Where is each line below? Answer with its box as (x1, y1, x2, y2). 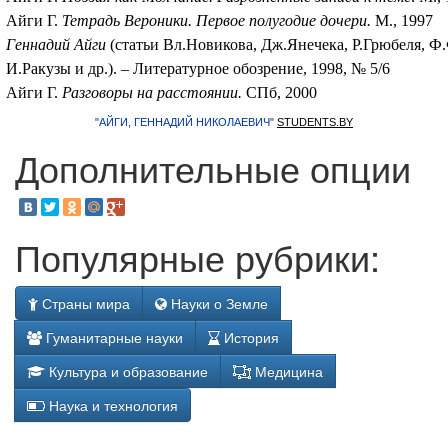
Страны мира (38, 293, 130, 313)
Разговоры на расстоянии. (62, 84, 242, 101)
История (220, 327, 279, 347)
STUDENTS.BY (277, 116, 353, 128)
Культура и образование (45, 361, 208, 381)
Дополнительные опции (15, 142, 411, 193)
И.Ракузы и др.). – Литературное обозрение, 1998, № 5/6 (6, 60, 390, 77)
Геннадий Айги (6, 36, 106, 53)
